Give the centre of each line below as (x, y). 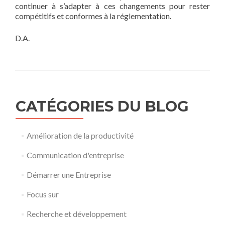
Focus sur (42, 194)
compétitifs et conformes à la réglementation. (93, 16)
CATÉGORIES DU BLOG (102, 106)
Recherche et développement (76, 213)
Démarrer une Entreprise (69, 174)
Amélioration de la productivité (80, 135)
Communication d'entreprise (75, 155)
